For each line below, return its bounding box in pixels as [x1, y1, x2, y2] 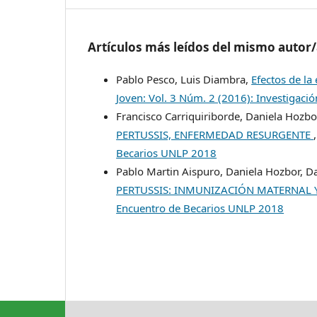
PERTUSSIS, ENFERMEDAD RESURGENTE [116, 127, 314, 142]
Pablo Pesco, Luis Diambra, [116, 71, 252, 86]
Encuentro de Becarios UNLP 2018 [116, 200, 284, 215]
